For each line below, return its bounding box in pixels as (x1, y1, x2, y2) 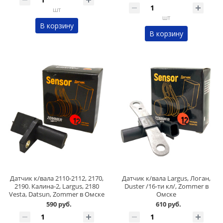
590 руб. (46, 200, 72, 209)
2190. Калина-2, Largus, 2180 (14, 182, 99, 191)
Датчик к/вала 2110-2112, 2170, (10, 174, 104, 183)
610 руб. (155, 200, 181, 209)
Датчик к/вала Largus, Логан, (122, 174, 211, 183)
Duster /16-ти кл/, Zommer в (124, 182, 209, 191)
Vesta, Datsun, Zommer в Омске (9, 190, 105, 199)
